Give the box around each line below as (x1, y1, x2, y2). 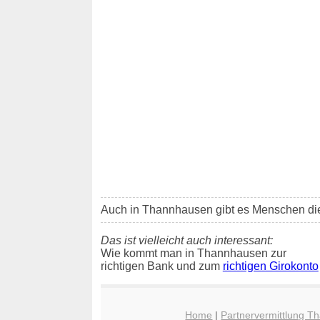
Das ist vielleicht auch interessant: (100, 234, 273, 246)
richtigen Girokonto (222, 259, 319, 272)
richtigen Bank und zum (100, 259, 223, 272)
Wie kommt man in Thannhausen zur (100, 246, 286, 259)
